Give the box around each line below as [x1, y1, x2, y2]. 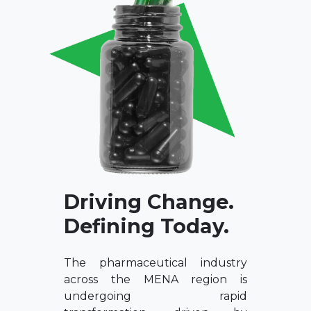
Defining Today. [64, 213, 229, 238]
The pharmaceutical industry [64, 255, 247, 269]
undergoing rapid [64, 289, 247, 303]
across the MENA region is [64, 272, 247, 286]
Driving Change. [64, 189, 234, 214]
